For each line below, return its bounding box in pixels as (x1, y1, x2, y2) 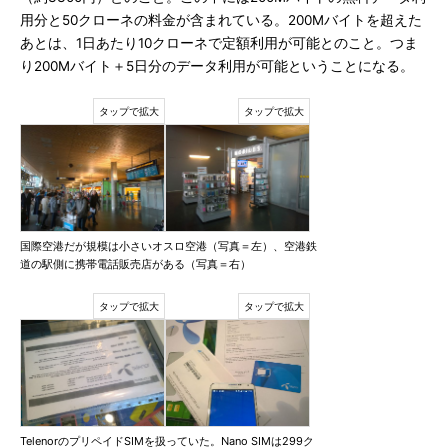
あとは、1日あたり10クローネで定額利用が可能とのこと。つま (20, 35, 418, 51)
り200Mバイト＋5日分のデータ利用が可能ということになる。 (20, 58, 414, 74)
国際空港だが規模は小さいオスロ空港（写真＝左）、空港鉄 (20, 239, 317, 253)
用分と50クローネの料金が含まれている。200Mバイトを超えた (20, 12, 422, 28)
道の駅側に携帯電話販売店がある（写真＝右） (20, 257, 251, 271)
